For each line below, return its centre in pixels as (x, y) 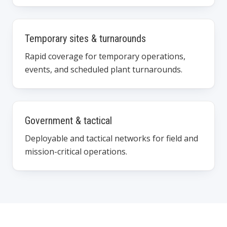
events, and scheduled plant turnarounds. (104, 69)
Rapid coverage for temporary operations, (105, 56)
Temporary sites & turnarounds (85, 39)
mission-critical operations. (76, 152)
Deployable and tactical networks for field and (111, 138)
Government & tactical (68, 121)
